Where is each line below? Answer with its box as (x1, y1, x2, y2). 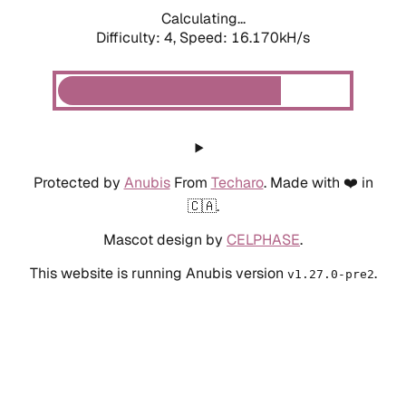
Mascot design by (103, 229, 227, 249)
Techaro (210, 172, 264, 192)
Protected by (33, 172, 124, 192)
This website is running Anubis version (29, 263, 287, 283)
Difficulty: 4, (96, 27, 179, 47)
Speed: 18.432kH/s (179, 27, 310, 47)
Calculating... (160, 8, 246, 28)
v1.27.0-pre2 (286, 266, 374, 281)
